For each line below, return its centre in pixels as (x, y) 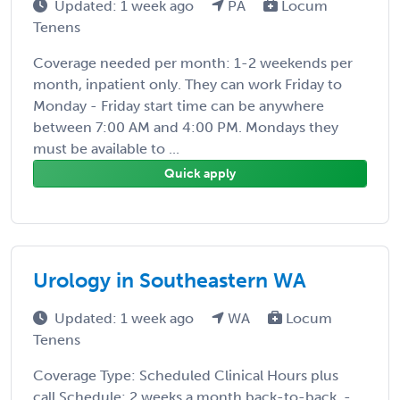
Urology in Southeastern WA (170, 280)
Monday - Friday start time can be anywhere (179, 105)
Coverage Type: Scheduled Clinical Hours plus (186, 375)
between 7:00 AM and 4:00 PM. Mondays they (186, 127)
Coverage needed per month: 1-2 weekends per (193, 62)
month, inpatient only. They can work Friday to (187, 84)
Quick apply (200, 173)
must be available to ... (106, 148)
